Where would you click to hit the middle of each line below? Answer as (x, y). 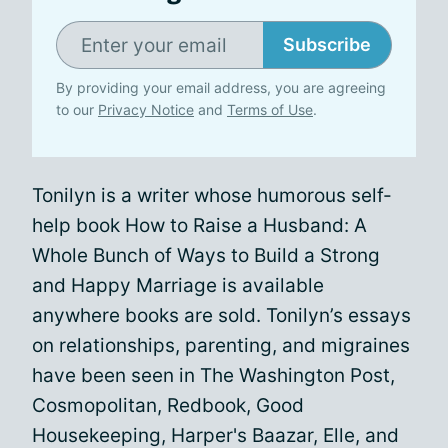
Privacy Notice (146, 109)
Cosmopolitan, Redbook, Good (168, 405)
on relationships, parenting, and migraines (221, 345)
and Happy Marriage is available (178, 285)
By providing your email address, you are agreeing (221, 87)
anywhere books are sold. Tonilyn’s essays (221, 315)
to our (77, 109)
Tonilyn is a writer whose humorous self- (212, 195)
